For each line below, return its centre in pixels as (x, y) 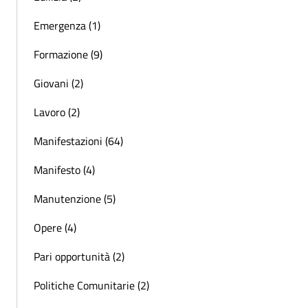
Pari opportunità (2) (79, 256)
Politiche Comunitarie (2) (91, 285)
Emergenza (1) (67, 25)
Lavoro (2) (57, 112)
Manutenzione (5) (75, 198)
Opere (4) (55, 227)
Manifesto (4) (64, 169)
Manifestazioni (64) (78, 141)
